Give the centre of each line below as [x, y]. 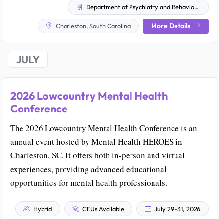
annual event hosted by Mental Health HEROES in [96, 141]
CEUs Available [102, 208]
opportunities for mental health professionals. [89, 182]
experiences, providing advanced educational [88, 169]
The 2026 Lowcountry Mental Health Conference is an [104, 128]
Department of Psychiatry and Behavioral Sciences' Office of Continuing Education [139, 7]
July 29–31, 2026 [177, 208]
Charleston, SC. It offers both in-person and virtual [98, 155]
